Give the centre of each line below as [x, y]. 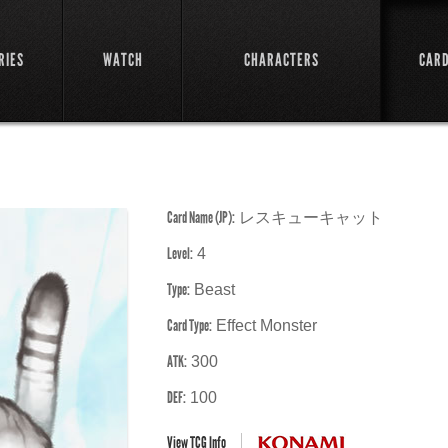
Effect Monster [264, 325]
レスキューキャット [309, 217]
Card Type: [189, 325]
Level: [180, 253]
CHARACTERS [281, 60]
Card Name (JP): [201, 217]
